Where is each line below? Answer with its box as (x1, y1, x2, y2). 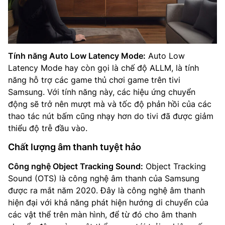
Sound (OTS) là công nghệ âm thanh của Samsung (8, 173, 199, 183)
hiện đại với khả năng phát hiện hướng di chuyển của (8, 197, 208, 207)
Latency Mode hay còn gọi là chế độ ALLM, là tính (8, 62, 199, 73)
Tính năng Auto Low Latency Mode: (8, 50, 146, 61)
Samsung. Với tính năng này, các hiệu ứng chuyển (8, 86, 195, 97)
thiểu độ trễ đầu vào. (8, 123, 87, 133)
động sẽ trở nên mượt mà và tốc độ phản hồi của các (8, 98, 211, 109)
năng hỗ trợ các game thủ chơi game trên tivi (8, 74, 180, 85)
